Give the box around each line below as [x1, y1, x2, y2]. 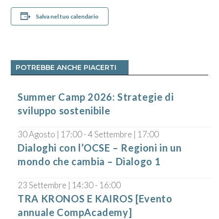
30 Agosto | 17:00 [18, 129, 83, 139]
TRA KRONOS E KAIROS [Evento [18, 192, 173, 204]
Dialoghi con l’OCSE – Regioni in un [18, 141, 182, 153]
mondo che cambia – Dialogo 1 [18, 155, 161, 167]
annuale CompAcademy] [18, 206, 132, 218]
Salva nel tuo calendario [36, 12, 99, 20]
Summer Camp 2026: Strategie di [18, 90, 174, 103]
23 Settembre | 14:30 [18, 179, 94, 190]
